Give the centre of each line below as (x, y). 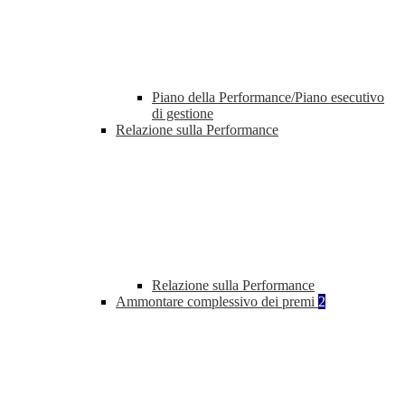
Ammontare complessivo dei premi (217, 302)
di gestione (183, 114)
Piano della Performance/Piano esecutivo (268, 98)
